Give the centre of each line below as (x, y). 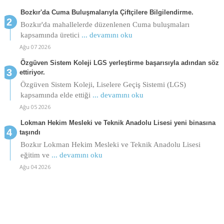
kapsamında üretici (51, 35)
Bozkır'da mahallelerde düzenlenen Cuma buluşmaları (105, 24)
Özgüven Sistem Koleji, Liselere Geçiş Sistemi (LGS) (103, 84)
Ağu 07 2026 (35, 46)
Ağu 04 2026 (35, 166)
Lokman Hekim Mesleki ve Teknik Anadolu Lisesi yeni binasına (118, 122)
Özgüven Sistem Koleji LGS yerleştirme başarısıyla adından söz (119, 62)
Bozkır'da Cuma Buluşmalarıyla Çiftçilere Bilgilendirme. (107, 12)
